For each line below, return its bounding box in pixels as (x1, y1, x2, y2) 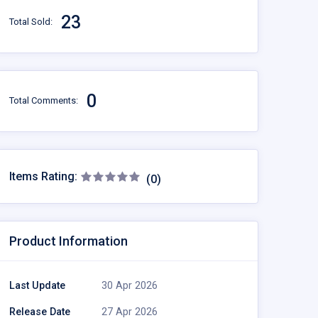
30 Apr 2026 (102, 280, 158, 292)
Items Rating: (9, 170, 80, 184)
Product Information (9, 234, 128, 249)
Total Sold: (9, 16, 53, 28)
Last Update (9, 280, 65, 292)
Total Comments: (9, 95, 78, 106)
